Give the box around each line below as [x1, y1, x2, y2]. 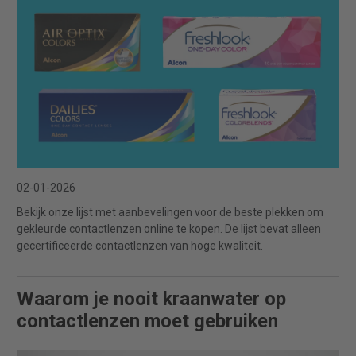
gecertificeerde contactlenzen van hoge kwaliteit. [17, 238, 263, 252]
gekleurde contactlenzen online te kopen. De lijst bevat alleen [17, 222, 321, 235]
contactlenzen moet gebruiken [17, 309, 278, 332]
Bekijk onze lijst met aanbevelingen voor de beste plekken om [17, 205, 323, 219]
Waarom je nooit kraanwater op [17, 287, 286, 310]
